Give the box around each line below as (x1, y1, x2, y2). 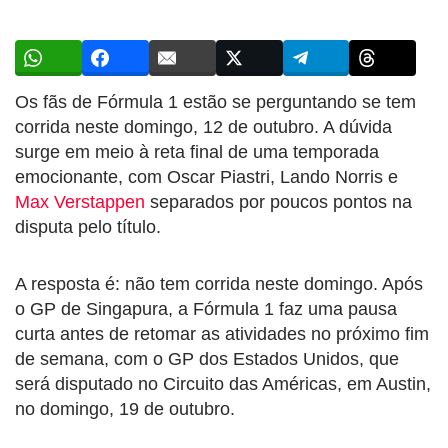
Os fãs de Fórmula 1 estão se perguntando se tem (15, 91, 416, 112)
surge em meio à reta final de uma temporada (15, 141, 379, 162)
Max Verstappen (15, 191, 145, 212)
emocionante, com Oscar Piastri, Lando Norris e (15, 166, 398, 187)
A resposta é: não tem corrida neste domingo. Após (15, 273, 423, 294)
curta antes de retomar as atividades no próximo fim (15, 323, 429, 344)
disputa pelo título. (15, 216, 161, 237)
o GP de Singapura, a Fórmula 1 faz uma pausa (15, 298, 397, 319)
